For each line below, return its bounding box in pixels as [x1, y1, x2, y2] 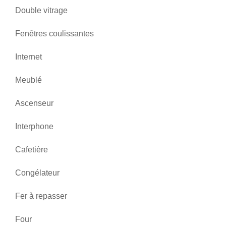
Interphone [15, 122, 53, 131]
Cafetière [15, 145, 48, 154]
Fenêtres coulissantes [15, 29, 94, 38]
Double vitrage [15, 6, 68, 15]
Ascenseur [15, 99, 53, 107]
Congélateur [15, 168, 60, 177]
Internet [15, 52, 42, 61]
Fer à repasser [15, 192, 67, 200]
